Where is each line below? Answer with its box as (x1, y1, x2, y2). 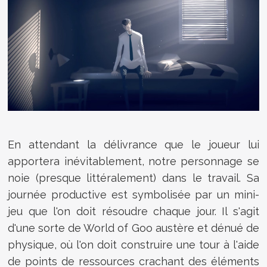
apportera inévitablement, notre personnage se (8, 154, 259, 167)
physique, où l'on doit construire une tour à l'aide (8, 238, 259, 251)
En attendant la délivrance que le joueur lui (8, 138, 259, 151)
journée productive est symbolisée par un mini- (8, 188, 259, 201)
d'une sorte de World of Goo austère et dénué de (8, 221, 259, 234)
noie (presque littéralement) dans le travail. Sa (8, 171, 259, 184)
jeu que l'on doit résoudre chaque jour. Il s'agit (8, 204, 259, 218)
